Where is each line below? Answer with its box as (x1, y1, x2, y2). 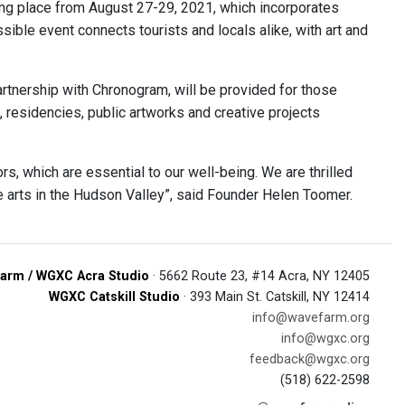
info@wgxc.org (281, 331, 370, 346)
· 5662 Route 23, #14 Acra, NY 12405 (149, 268, 370, 284)
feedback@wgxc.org (250, 352, 370, 367)
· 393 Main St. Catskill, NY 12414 (180, 289, 370, 305)
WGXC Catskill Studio (49, 289, 180, 305)
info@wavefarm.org (252, 310, 370, 325)
